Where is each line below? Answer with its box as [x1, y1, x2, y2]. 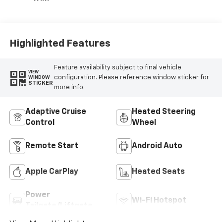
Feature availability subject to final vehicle [54, 64, 181, 71]
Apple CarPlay [25, 167, 78, 176]
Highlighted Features [9, 39, 111, 49]
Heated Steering [132, 108, 196, 116]
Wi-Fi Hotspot [132, 196, 186, 205]
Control [25, 118, 55, 127]
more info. [54, 84, 85, 91]
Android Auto [132, 142, 182, 150]
